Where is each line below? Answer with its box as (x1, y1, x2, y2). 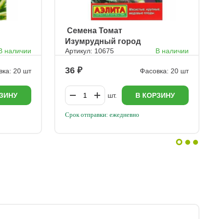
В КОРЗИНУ (135, 91, 175, 99)
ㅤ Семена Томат (65, 26, 122, 35)
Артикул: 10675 (65, 47, 114, 55)
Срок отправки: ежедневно (65, 111, 139, 118)
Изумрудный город (65, 37, 141, 45)
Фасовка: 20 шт (140, 66, 189, 75)
